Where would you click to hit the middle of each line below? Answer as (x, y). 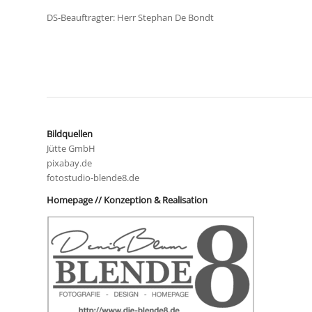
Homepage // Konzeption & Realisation (127, 200)
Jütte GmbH (71, 149)
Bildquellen (70, 134)
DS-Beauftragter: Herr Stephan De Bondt (130, 18)
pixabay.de (69, 163)
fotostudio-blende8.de (93, 178)
